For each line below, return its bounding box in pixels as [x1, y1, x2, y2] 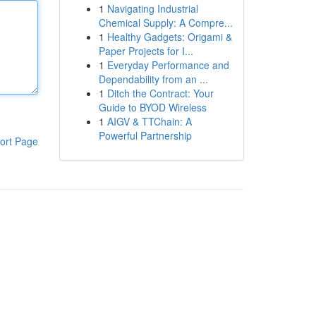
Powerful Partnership [98, 128, 192, 142]
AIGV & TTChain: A [107, 114, 192, 128]
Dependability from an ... [98, 72, 208, 86]
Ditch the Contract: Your [107, 86, 214, 100]
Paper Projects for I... [98, 44, 193, 58]
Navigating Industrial [107, 1, 198, 16]
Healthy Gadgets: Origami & [107, 30, 232, 44]
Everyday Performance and [107, 58, 229, 72]
